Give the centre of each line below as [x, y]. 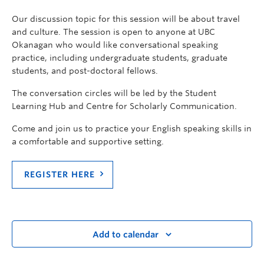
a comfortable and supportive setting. [88, 141]
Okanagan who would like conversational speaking [115, 44]
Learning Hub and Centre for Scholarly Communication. [124, 106]
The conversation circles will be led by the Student [114, 93]
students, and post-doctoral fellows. [85, 70]
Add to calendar [126, 235]
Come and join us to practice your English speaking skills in [132, 128]
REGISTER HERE [60, 174]
